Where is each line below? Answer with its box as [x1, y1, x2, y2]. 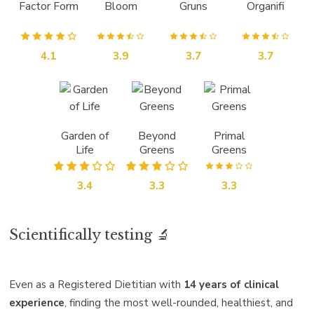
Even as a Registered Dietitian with [9, 277, 184, 292]
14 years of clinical [184, 277, 279, 292]
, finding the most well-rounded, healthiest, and [64, 295, 293, 310]
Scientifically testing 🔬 [9, 226, 170, 243]
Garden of [60, 128, 109, 144]
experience [9, 295, 64, 310]
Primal [213, 128, 245, 144]
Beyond [138, 128, 176, 144]
